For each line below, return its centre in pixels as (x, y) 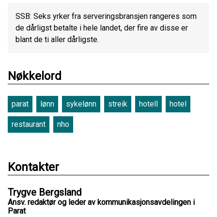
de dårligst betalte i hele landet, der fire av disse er (102, 28)
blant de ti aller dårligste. (57, 39)
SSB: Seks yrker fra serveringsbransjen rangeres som (106, 16)
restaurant (29, 124)
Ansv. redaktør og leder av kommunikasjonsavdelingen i (101, 202)
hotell (148, 104)
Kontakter (33, 167)
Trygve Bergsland (45, 192)
